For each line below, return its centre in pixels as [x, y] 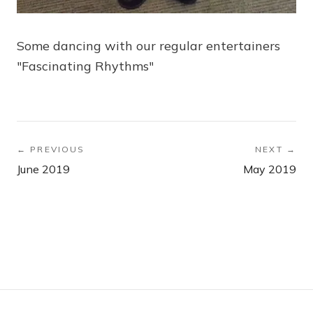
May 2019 [270, 169]
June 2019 [43, 169]
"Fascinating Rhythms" [85, 66]
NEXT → [276, 150]
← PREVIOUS [51, 150]
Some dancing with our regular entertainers [148, 46]
